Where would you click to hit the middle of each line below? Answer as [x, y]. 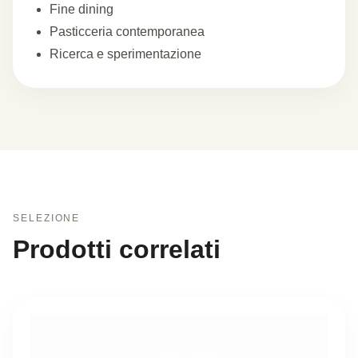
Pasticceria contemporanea [127, 32]
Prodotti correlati [117, 249]
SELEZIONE [47, 218]
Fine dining [82, 9]
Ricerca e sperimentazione [125, 54]
